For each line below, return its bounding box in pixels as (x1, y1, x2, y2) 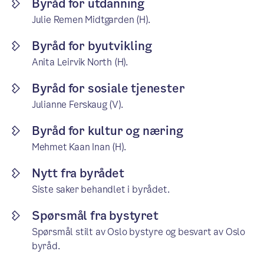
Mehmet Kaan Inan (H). (31, 140, 126, 154)
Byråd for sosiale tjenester (31, 80, 185, 97)
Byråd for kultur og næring (31, 123, 183, 139)
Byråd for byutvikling (31, 38, 152, 54)
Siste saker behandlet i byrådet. (31, 183, 170, 196)
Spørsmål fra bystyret (31, 207, 159, 224)
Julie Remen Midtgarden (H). (31, 13, 150, 27)
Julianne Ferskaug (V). (31, 98, 123, 111)
